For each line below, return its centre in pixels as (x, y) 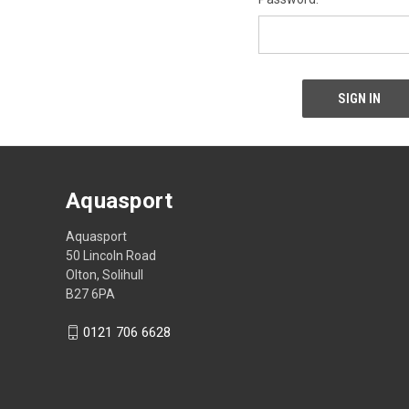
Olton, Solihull (105, 274)
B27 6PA (90, 294)
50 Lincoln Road (111, 255)
